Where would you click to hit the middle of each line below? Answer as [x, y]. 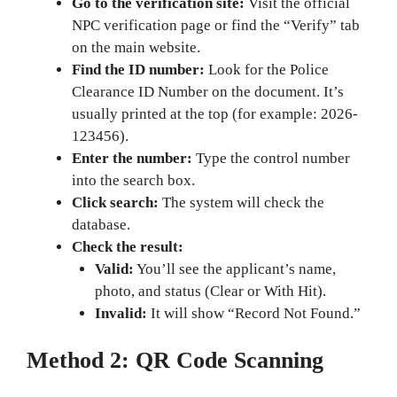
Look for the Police [267, 69]
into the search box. [133, 180]
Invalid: [121, 313]
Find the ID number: [138, 69]
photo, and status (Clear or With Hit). [210, 291]
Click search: [115, 202]
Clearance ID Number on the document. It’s [208, 91]
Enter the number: [132, 158]
